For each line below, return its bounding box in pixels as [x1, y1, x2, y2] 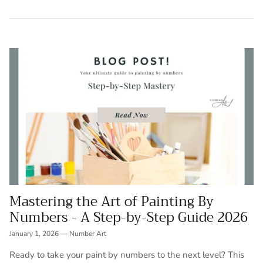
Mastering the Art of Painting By [9, 190, 214, 214]
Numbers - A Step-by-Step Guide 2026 [9, 206, 248, 230]
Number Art [69, 229, 106, 239]
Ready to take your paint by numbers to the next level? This [9, 249, 244, 261]
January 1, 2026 [9, 229, 59, 239]
